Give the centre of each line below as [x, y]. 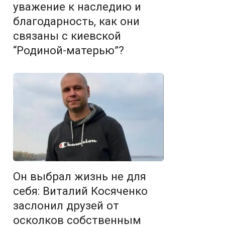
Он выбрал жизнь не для [80, 176]
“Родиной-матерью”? [69, 50]
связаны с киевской [67, 36]
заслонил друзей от [66, 205]
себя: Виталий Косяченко [80, 191]
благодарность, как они [76, 21]
